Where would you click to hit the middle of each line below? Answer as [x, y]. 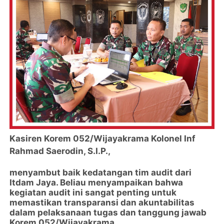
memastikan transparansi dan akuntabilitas [102, 203]
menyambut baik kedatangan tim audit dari [101, 173]
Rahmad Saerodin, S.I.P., [61, 151]
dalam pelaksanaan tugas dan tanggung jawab [108, 213]
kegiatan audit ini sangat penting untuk [93, 193]
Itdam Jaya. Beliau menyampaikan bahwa [96, 183]
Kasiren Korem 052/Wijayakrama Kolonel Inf [103, 139]
